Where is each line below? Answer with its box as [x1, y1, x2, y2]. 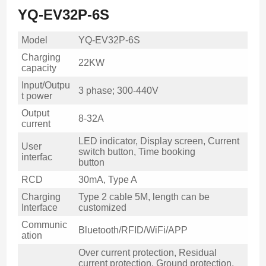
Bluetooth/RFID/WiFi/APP [78, 225, 188, 236]
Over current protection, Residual [78, 248, 217, 258]
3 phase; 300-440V [78, 85, 159, 96]
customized [78, 202, 126, 213]
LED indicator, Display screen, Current [78, 136, 239, 147]
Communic [21, 220, 67, 230]
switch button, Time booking [78, 147, 195, 157]
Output [21, 108, 49, 119]
